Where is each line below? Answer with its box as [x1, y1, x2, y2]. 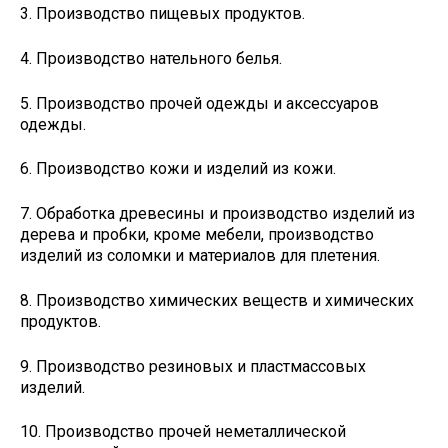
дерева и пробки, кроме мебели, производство [20, 225, 374, 245]
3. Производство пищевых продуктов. [20, 4, 305, 24]
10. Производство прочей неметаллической [20, 422, 346, 442]
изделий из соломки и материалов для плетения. [20, 246, 380, 266]
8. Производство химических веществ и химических [20, 290, 414, 310]
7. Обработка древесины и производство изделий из [20, 204, 415, 224]
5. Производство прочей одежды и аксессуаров [20, 93, 379, 113]
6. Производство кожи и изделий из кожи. [20, 159, 336, 179]
